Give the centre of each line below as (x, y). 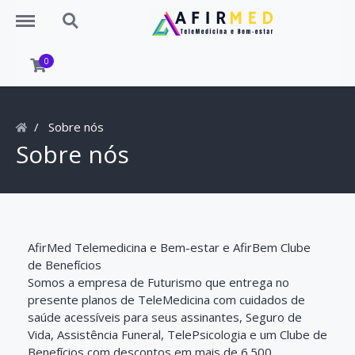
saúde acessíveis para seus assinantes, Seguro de (165, 317)
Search (72, 13)
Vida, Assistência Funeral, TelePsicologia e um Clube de (177, 334)
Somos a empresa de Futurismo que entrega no (158, 282)
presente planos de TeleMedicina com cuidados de (166, 300)
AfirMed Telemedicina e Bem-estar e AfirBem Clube (169, 247)
